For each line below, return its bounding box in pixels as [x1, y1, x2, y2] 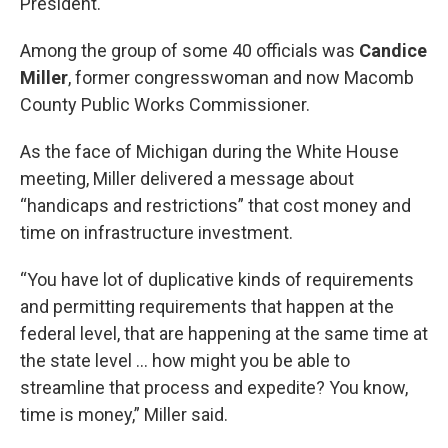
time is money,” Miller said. [20, 404, 228, 426]
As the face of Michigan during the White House [20, 141, 399, 163]
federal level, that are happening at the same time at [20, 323, 428, 345]
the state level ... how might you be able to [20, 350, 350, 372]
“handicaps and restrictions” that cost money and [20, 195, 411, 217]
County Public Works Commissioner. [20, 94, 310, 116]
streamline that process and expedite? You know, [20, 377, 408, 399]
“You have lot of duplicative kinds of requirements [20, 269, 414, 291]
